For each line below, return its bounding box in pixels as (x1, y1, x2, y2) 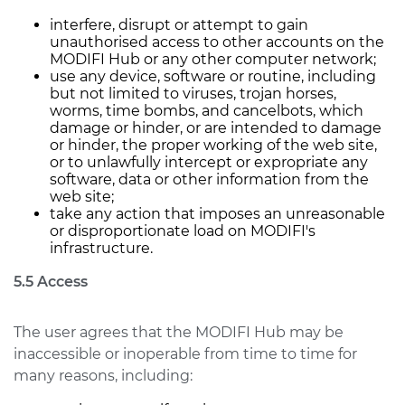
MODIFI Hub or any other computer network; (50, 51, 376, 68)
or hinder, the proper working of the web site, (50, 137, 377, 154)
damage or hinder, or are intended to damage (50, 119, 381, 137)
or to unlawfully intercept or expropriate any (50, 154, 368, 171)
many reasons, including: (14, 367, 193, 384)
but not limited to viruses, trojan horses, (50, 85, 336, 102)
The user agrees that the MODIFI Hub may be (14, 324, 344, 341)
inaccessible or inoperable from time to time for (14, 345, 357, 363)
